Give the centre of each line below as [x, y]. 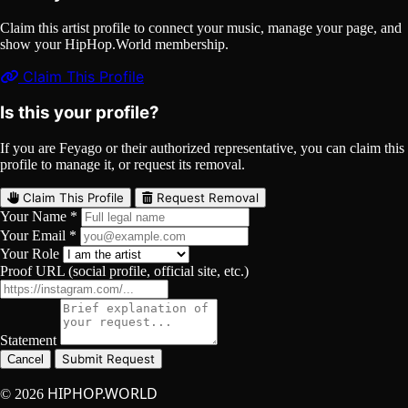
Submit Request [108, 359]
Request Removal [206, 198]
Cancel [25, 360]
